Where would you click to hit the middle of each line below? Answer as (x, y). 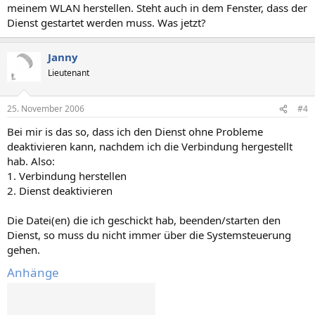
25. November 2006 (46, 109)
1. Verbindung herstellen (67, 176)
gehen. (24, 250)
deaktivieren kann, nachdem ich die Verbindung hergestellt (150, 146)
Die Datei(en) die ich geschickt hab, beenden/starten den (144, 220)
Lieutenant (69, 72)
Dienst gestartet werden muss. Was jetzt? (107, 22)
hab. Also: (31, 161)
